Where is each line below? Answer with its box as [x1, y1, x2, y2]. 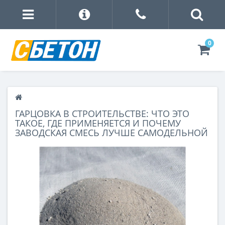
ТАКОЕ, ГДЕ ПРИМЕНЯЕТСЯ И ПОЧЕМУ [15, 117, 181, 130]
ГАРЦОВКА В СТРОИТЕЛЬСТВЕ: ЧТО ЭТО [15, 107, 189, 120]
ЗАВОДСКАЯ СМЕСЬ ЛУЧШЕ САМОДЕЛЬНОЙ [15, 127, 208, 139]
